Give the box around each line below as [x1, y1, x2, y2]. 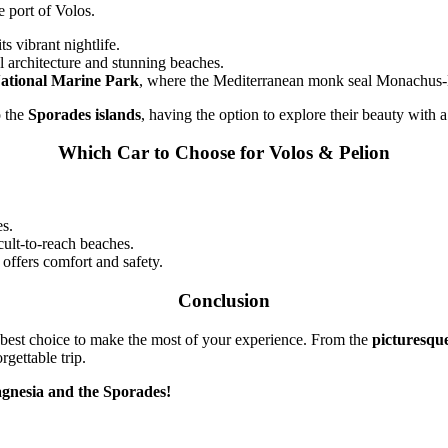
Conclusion [178, 289, 270, 311]
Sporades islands [28, 105, 142, 123]
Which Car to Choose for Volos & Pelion [58, 142, 390, 164]
